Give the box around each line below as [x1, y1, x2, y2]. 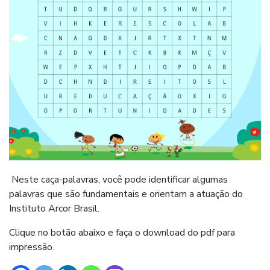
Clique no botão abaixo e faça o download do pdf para [9, 226, 235, 240]
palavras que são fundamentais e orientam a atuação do [9, 187, 243, 201]
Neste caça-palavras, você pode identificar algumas [9, 173, 228, 187]
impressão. [9, 240, 54, 254]
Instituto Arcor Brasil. [9, 202, 99, 216]
